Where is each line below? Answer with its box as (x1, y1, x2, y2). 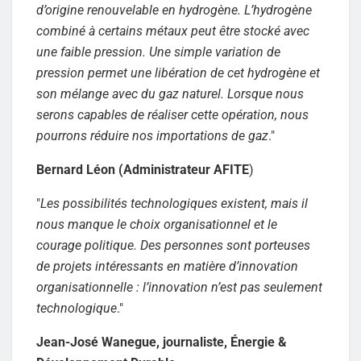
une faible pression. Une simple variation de (36, 44, 280, 60)
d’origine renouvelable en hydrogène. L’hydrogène (36, 2, 312, 18)
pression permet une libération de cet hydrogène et (36, 64, 320, 81)
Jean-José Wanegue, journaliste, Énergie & (36, 334, 287, 350)
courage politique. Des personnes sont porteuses (36, 237, 310, 253)
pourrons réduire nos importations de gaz (36, 127, 268, 143)
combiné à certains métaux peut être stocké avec (36, 23, 309, 39)
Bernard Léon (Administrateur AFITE (36, 161, 249, 177)
